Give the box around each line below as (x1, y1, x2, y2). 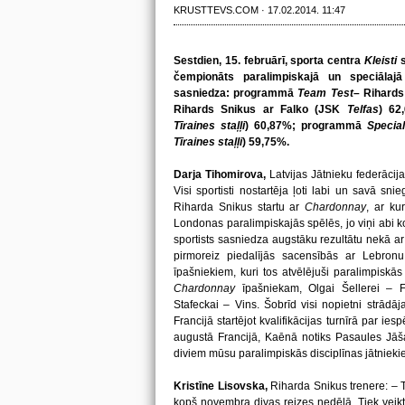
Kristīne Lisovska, (174, 380, 268, 392)
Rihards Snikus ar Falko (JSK (174, 103, 347, 116)
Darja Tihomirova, (174, 168, 267, 181)
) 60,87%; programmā (245, 119, 367, 132)
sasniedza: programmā (174, 87, 298, 99)
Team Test (297, 87, 353, 99)
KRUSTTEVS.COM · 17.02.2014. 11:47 (174, 5, 345, 15)
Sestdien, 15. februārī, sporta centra (174, 54, 362, 67)
